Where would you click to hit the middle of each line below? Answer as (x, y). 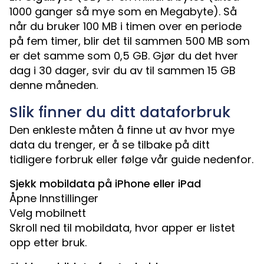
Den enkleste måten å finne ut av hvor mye (122, 130)
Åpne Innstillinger (54, 199)
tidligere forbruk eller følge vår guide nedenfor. (131, 160)
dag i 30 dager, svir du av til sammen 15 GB (123, 71)
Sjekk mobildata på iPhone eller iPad (105, 184)
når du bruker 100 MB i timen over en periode (126, 27)
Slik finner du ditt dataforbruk (120, 113)
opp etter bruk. (48, 243)
